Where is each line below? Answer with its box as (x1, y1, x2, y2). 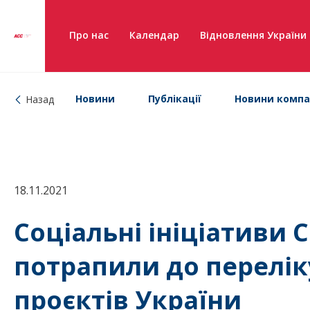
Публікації (148, 92, 201, 105)
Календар (129, 28, 179, 42)
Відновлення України (200, 28, 307, 42)
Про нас (69, 28, 109, 42)
